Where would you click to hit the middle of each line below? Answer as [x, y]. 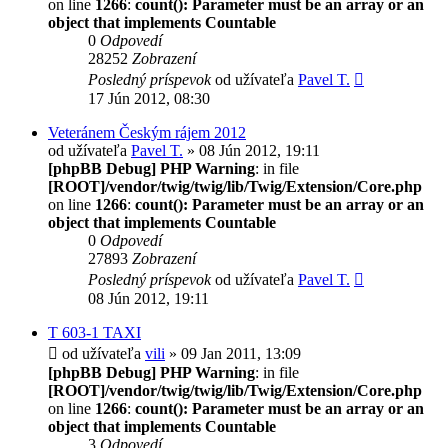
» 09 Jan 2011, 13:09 [233, 353]
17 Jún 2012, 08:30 [149, 98]
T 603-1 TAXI [94, 332]
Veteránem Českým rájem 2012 [147, 132]
